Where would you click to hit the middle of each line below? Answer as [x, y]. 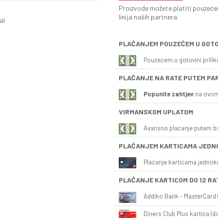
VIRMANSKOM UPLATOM [156, 112]
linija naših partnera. [149, 17]
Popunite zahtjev [169, 94]
